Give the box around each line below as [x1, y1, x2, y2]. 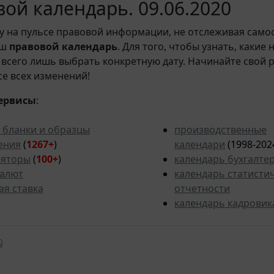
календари [174, 138, 225, 152]
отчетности [174, 182, 230, 196]
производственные [174, 123, 267, 137]
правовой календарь [9, 40, 117, 54]
